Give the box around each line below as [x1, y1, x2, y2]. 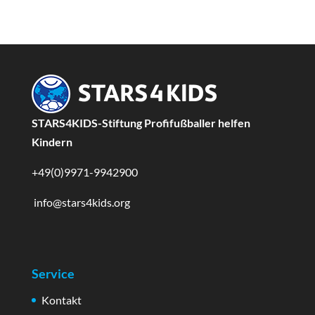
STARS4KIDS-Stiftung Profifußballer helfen [31, 115, 250, 129]
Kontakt [41, 293, 82, 307]
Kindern [31, 134, 72, 148]
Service [31, 266, 75, 282]
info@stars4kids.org [31, 195, 130, 209]
